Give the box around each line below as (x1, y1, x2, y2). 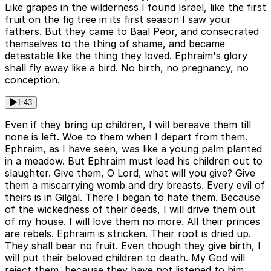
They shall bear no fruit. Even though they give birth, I (5, 240, 261, 252)
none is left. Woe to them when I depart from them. (5, 131, 247, 143)
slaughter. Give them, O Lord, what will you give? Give (5, 167, 255, 180)
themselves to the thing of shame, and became (5, 38, 225, 50)
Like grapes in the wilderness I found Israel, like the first (5, 1, 266, 14)
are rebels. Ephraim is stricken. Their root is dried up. (5, 227, 251, 240)
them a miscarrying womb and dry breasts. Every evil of (5, 179, 265, 192)
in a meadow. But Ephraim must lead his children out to (5, 155, 263, 168)
